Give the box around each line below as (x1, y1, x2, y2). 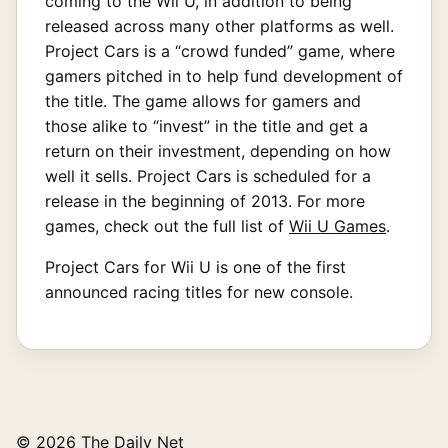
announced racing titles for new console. (45, 281, 353, 302)
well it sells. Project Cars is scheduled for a (45, 165, 371, 186)
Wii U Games (289, 215, 386, 236)
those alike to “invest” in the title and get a (45, 115, 368, 136)
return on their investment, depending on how (45, 140, 391, 161)
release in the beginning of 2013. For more (45, 190, 365, 211)
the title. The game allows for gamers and (45, 90, 361, 111)
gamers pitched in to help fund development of (45, 65, 403, 86)
